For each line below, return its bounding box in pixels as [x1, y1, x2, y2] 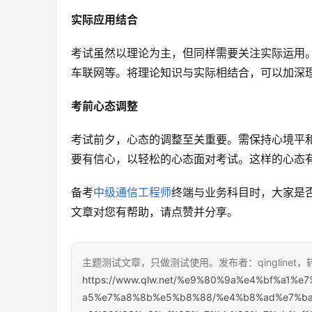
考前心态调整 [71, 99, 138, 114]
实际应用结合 [71, 13, 138, 27]
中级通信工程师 [93, 185, 171, 200]
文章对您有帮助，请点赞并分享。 [71, 205, 238, 219]
